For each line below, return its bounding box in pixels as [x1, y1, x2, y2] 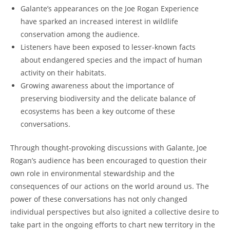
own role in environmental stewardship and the [10, 168, 175, 179]
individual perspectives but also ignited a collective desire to [10, 207, 219, 217]
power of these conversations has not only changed [10, 194, 187, 204]
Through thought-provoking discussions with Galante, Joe [10, 143, 207, 153]
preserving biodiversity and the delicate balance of [21, 93, 196, 104]
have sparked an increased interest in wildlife [21, 16, 178, 27]
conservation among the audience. [21, 29, 140, 40]
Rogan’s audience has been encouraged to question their [10, 156, 207, 166]
